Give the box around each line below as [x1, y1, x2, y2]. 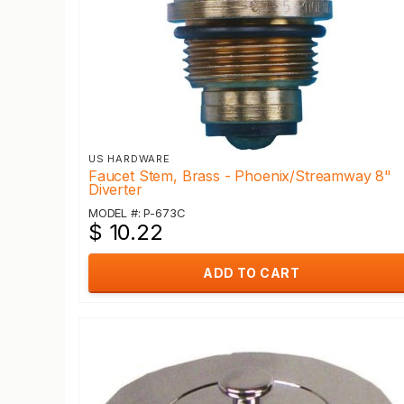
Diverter [88, 180, 142, 198]
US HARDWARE [88, 152, 170, 165]
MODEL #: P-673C [88, 206, 186, 220]
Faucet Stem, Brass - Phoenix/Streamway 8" [88, 167, 392, 185]
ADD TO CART [203, 265, 299, 280]
